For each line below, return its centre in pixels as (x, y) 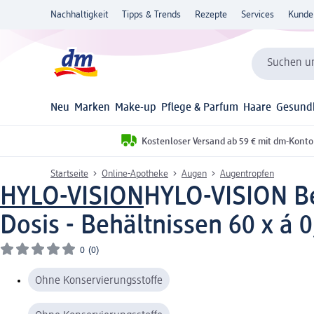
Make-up (136, 108)
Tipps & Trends (151, 15)
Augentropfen (247, 173)
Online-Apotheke (135, 173)
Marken (93, 108)
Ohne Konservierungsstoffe (99, 281)
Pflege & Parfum (200, 108)
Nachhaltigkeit (79, 15)
